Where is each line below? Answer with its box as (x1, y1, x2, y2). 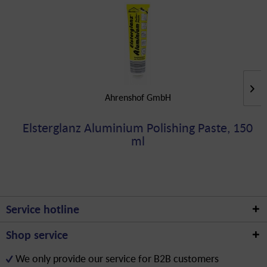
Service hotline (6, 201, 79, 217)
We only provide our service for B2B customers (15, 252, 219, 265)
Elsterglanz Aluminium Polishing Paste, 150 (23, 119, 253, 136)
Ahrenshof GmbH (104, 91, 171, 103)
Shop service (6, 227, 68, 243)
